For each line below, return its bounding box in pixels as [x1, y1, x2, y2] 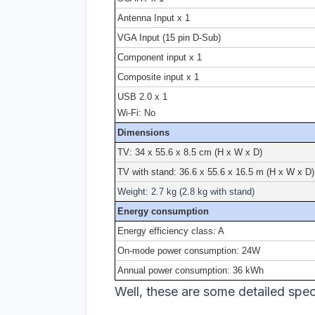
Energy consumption [117, 205, 209, 217]
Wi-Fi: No [117, 107, 155, 118]
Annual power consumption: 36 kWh [117, 264, 264, 276]
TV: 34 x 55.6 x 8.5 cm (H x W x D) [117, 146, 262, 157]
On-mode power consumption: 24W [117, 245, 260, 256]
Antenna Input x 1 [117, 12, 190, 23]
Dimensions [117, 127, 169, 138]
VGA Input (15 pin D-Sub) [117, 32, 221, 43]
